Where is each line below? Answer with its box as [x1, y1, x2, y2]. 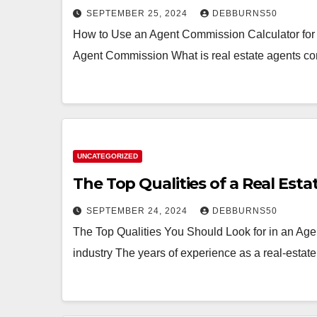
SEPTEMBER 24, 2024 [86, 206, 190, 216]
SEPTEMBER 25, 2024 [86, 8, 190, 18]
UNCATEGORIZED [77, 152, 138, 160]
